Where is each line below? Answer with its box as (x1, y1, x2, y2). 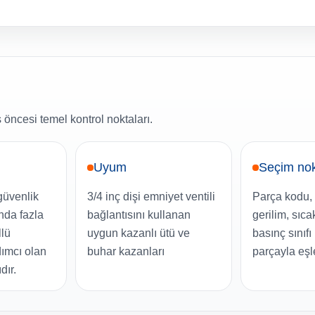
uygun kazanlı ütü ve (87, 227, 191, 240)
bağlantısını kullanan (87, 209, 191, 221)
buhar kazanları (87, 245, 165, 258)
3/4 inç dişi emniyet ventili (87, 191, 216, 203)
